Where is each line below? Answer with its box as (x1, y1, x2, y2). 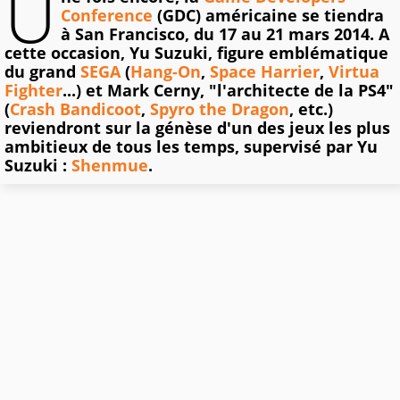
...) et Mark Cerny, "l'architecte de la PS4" (62, 79, 394, 101)
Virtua (329, 60, 379, 82)
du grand (4, 60, 80, 82)
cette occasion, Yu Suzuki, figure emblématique (4, 41, 388, 63)
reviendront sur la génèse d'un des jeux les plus (4, 116, 390, 138)
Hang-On (130, 60, 201, 82)
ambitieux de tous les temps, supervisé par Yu (4, 135, 378, 157)
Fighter (4, 79, 62, 101)
